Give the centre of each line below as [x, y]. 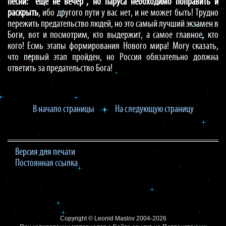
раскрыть [23, 13]
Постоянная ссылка [46, 163]
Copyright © [77, 218]
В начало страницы [63, 109]
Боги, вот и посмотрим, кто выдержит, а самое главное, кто [113, 35]
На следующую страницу [154, 109]
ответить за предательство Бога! [60, 69]
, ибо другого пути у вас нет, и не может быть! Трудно [128, 13]
